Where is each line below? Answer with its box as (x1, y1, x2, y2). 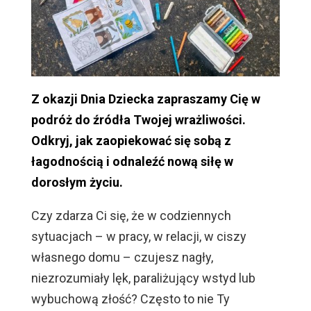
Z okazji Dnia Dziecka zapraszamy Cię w (31, 91, 260, 106)
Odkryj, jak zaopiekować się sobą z (31, 133, 231, 148)
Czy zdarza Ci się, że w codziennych (31, 208, 231, 223)
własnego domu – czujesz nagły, (31, 249, 213, 264)
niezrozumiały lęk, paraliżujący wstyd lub (31, 270, 255, 285)
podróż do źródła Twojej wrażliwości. (31, 112, 246, 127)
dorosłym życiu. (31, 174, 123, 190)
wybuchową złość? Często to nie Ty (31, 291, 230, 306)
